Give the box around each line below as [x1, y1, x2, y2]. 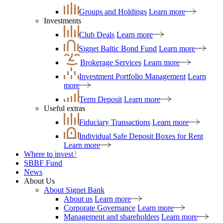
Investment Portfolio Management [79, 72, 186, 81]
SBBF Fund [24, 159, 62, 167]
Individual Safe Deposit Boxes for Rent [79, 132, 203, 140]
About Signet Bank [44, 186, 105, 194]
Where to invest [24, 150, 73, 158]
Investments [44, 16, 81, 25]
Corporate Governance [64, 204, 135, 212]
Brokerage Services [80, 58, 141, 67]
